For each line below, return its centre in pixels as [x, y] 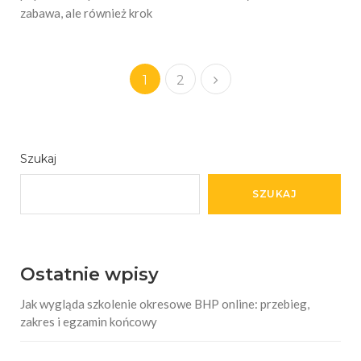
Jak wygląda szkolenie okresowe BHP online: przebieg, [165, 303]
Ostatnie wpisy [89, 274]
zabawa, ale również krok [86, 12]
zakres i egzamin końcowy [89, 321]
